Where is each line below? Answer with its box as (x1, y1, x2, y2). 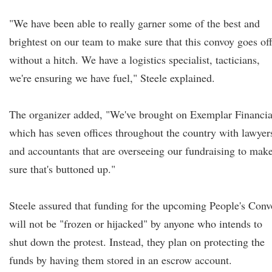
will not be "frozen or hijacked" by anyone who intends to (9, 216, 262, 231)
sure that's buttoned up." (9, 161, 115, 176)
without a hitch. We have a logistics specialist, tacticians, (9, 52, 260, 67)
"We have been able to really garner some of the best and (9, 16, 260, 30)
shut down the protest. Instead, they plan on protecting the (9, 234, 265, 249)
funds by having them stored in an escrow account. (9, 253, 232, 267)
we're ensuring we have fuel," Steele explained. (9, 70, 215, 85)
